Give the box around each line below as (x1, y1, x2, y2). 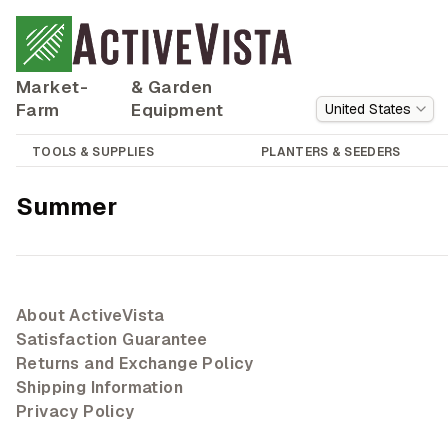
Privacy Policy (16, 401, 135, 422)
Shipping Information (16, 377, 183, 398)
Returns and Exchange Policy (16, 353, 254, 374)
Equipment (131, 99, 223, 121)
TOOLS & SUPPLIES (32, 144, 154, 160)
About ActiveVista (16, 305, 165, 326)
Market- (16, 76, 88, 98)
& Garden (131, 76, 213, 98)
